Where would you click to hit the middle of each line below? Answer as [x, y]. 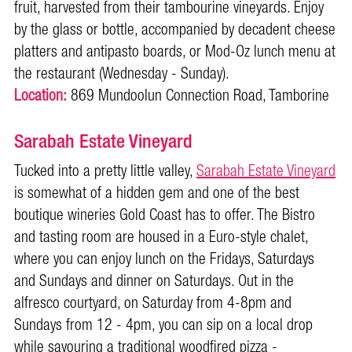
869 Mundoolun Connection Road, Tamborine [198, 95]
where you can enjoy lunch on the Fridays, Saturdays [164, 259]
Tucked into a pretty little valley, [105, 171]
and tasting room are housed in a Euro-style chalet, [161, 237]
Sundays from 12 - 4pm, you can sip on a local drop [163, 325]
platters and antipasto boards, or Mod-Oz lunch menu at [175, 51]
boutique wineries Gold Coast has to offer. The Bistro [165, 215]
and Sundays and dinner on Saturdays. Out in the [154, 281]
